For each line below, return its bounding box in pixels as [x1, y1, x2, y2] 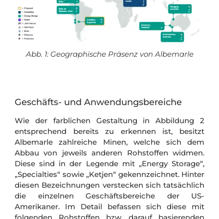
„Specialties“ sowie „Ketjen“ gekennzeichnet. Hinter [15, 169, 204, 179]
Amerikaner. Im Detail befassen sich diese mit [15, 201, 204, 211]
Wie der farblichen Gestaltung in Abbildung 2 [15, 115, 204, 125]
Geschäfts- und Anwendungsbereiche [15, 96, 182, 108]
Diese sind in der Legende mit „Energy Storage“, [15, 158, 204, 168]
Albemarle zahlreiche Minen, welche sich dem [15, 137, 204, 147]
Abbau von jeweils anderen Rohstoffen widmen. [15, 148, 204, 157]
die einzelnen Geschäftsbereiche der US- [15, 191, 204, 200]
